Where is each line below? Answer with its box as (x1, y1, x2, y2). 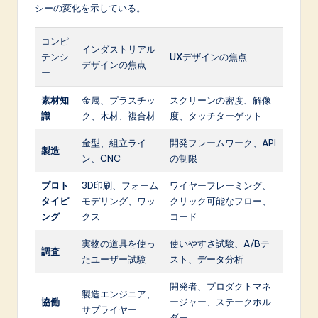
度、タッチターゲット (170, 110, 262, 122)
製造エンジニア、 (82, 288, 155, 300)
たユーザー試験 (82, 253, 146, 265)
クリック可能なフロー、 (170, 195, 271, 207)
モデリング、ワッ (82, 195, 155, 207)
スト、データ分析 (170, 253, 243, 265)
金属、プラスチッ (82, 94, 155, 106)
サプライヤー (82, 304, 137, 316)
